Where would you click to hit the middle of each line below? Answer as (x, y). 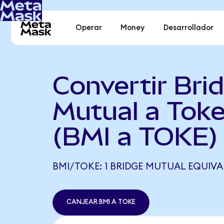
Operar (89, 28)
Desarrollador (188, 28)
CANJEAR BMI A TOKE (101, 202)
